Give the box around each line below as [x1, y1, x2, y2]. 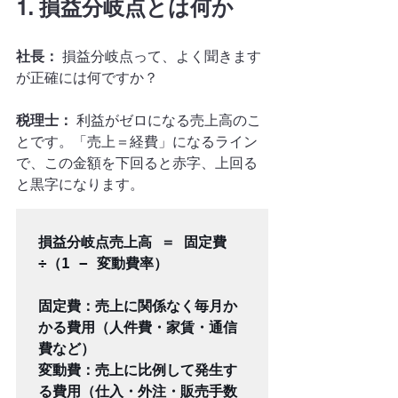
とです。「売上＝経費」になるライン [16, 133, 258, 150]
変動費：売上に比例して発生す [38, 362, 237, 378]
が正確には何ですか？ [16, 69, 158, 86]
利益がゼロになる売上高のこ [73, 112, 261, 129]
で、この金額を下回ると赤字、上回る [16, 155, 258, 171]
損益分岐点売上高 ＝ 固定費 [38, 234, 227, 251]
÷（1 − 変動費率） [38, 255, 168, 272]
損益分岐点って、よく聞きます [59, 48, 261, 65]
